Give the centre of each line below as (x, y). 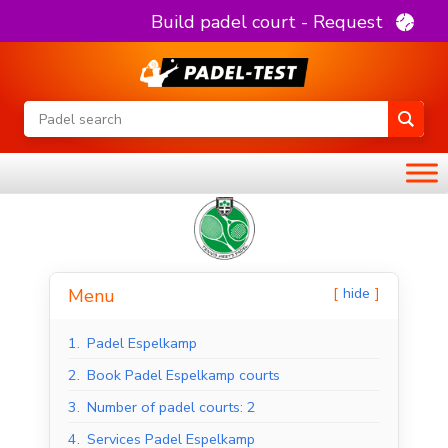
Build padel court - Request (267, 21)
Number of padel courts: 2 (171, 407)
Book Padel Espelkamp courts (183, 375)
